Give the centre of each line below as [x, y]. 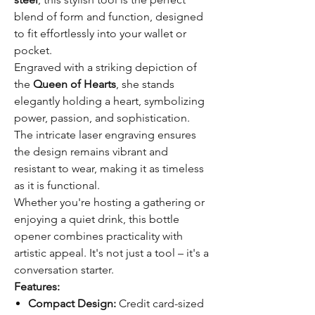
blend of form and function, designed [109, 17]
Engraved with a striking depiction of [105, 67]
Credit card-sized [160, 303]
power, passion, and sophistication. [102, 118]
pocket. [33, 50]
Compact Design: [72, 303]
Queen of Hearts [75, 84]
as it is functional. [57, 185]
